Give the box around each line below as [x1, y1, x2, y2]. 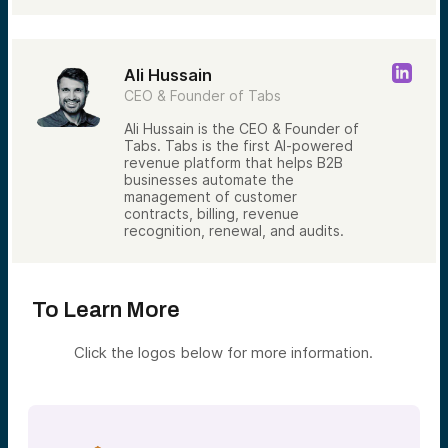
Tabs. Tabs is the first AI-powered [124, 137, 353, 155]
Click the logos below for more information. [74, 343, 374, 363]
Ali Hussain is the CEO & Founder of [124, 120, 359, 138]
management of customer [124, 188, 297, 206]
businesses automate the [124, 171, 294, 189]
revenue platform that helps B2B [124, 154, 343, 172]
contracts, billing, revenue [124, 205, 299, 223]
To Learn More [32, 298, 180, 323]
